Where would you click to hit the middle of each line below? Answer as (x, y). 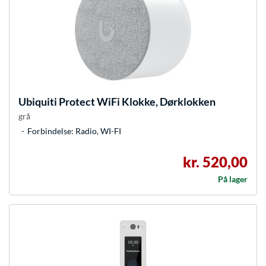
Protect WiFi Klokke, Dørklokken (136, 102)
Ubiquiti (38, 102)
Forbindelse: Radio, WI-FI (74, 131)
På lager (233, 179)
